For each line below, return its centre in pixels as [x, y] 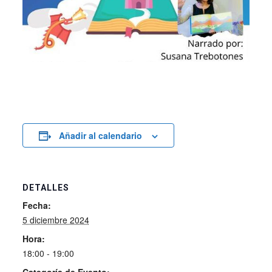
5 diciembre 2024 [56, 220]
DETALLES [46, 188]
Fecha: [36, 206]
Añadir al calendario [100, 136]
